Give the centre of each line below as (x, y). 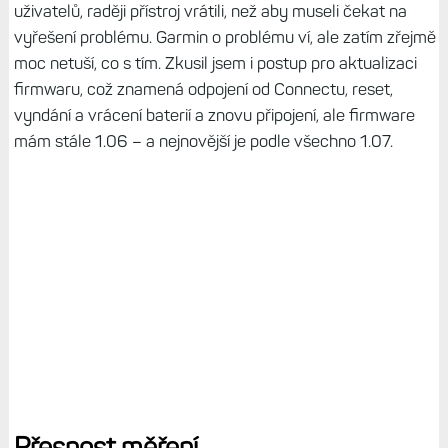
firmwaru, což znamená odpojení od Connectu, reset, (203, 88)
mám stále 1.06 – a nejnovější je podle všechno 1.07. (205, 140)
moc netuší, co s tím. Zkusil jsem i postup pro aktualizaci (215, 62)
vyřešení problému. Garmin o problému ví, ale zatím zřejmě (224, 36)
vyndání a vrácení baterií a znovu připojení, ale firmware (214, 114)
